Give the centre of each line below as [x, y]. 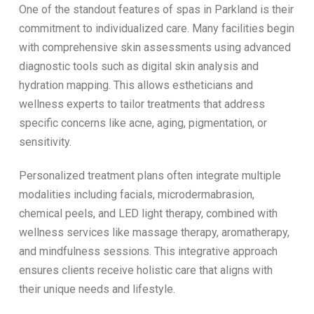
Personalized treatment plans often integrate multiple [150, 175]
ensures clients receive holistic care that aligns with [145, 270]
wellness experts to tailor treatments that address [142, 104]
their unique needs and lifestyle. [97, 289]
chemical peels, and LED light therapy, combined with [148, 213]
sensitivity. [45, 142]
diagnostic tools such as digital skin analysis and [138, 66]
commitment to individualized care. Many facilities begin [156, 28]
